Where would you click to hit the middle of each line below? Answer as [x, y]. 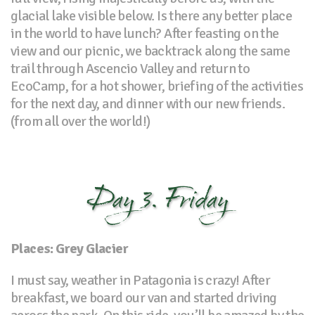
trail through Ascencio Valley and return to [130, 68]
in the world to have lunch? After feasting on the [145, 33]
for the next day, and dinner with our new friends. [148, 103]
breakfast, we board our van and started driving [144, 297]
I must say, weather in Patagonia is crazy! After [141, 280]
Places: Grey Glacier [69, 248]
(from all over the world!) [81, 121]
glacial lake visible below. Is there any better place [152, 15]
